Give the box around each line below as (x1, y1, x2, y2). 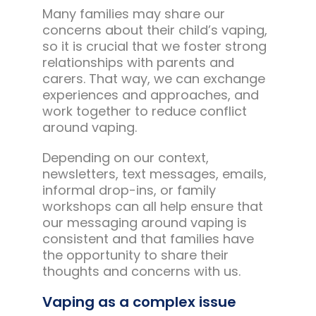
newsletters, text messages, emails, (42, 165, 267, 183)
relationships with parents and (42, 54, 234, 72)
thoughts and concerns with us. (42, 262, 241, 281)
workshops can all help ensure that (42, 197, 263, 216)
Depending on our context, (42, 149, 209, 167)
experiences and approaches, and (42, 86, 259, 104)
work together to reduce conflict (42, 102, 247, 121)
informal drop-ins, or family (42, 181, 216, 200)
